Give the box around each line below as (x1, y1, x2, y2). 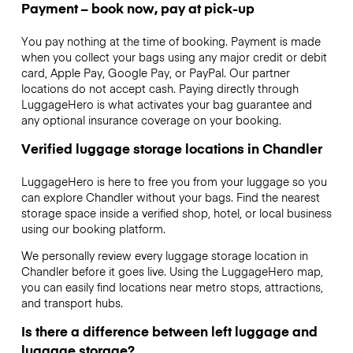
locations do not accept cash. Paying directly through (20, 80, 299, 96)
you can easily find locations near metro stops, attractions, (20, 279, 323, 295)
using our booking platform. (20, 220, 165, 236)
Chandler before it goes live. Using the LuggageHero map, (20, 263, 323, 280)
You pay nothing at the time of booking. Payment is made (20, 32, 321, 49)
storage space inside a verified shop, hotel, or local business (20, 204, 332, 221)
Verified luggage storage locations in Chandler (20, 138, 322, 158)
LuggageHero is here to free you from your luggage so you (20, 173, 327, 189)
